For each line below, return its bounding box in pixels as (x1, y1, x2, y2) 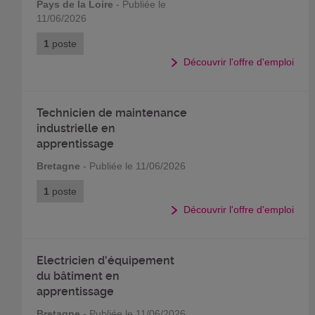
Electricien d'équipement (36, 254, 174, 267)
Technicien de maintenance (36, 106, 187, 120)
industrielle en (36, 122, 115, 135)
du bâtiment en (36, 269, 120, 283)
